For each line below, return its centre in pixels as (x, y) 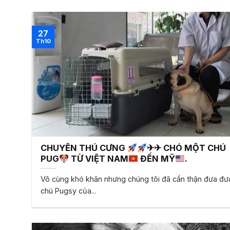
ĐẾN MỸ (156, 159)
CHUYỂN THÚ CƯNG (84, 148)
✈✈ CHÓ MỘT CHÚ (186, 148)
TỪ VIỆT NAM (99, 159)
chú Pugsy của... (69, 190)
